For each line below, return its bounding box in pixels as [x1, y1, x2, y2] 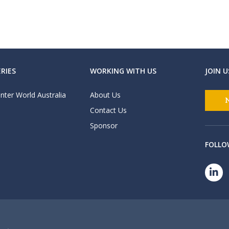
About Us [89, 90, 121, 100]
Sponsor [89, 121, 118, 130]
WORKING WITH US [89, 66, 156, 76]
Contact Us [89, 105, 127, 115]
